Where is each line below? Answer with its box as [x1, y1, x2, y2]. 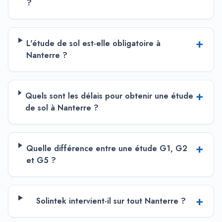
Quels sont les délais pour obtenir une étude [25, 90, 193, 102]
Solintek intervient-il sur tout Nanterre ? [36, 195, 186, 207]
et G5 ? [26, 155, 56, 166]
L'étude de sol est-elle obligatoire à [26, 38, 161, 49]
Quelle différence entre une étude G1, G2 [26, 143, 187, 154]
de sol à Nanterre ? [25, 102, 99, 113]
